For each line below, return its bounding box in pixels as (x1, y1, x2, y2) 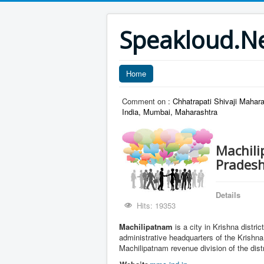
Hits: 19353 (137, 200, 176, 211)
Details (216, 189, 240, 200)
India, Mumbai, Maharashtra (122, 106, 217, 117)
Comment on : (122, 95, 173, 107)
